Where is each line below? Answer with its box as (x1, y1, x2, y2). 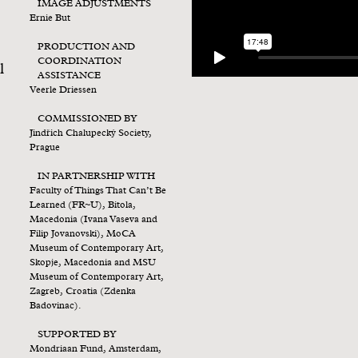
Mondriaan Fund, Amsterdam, (30, 344, 162, 354)
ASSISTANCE (38, 71, 101, 81)
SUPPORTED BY (38, 330, 117, 340)
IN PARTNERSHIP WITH (38, 172, 156, 181)
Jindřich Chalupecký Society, (30, 129, 153, 138)
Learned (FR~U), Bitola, (30, 201, 137, 210)
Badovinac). (30, 301, 82, 311)
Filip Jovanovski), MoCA (30, 229, 137, 239)
